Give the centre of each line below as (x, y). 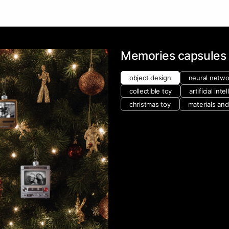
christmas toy (150, 104)
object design (150, 78)
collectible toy (151, 91)
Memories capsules (174, 56)
